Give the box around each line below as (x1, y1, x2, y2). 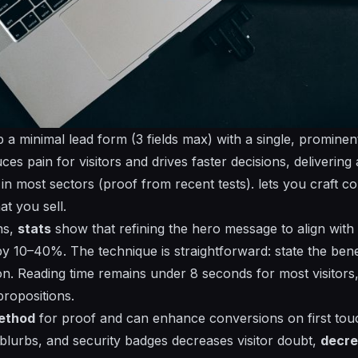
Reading (18, 265, 66, 281)
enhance (153, 309, 205, 326)
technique (98, 242, 157, 259)
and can (96, 309, 153, 326)
